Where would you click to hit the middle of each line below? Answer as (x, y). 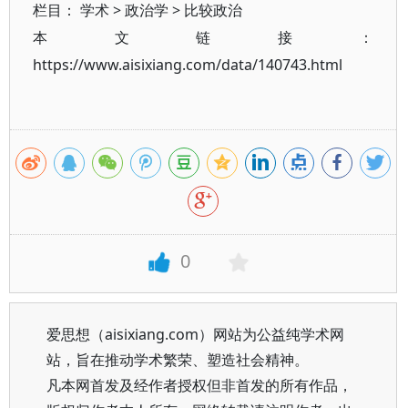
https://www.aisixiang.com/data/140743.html (188, 65)
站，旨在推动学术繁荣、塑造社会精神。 (178, 360)
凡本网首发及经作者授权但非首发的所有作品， (199, 385)
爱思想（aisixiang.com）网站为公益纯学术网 (195, 334)
